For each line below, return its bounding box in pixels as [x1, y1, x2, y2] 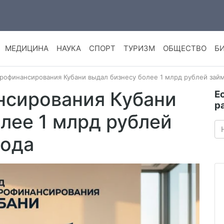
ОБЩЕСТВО [162, 43, 206, 53]
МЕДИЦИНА [4, 43, 48, 53]
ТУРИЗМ [123, 43, 155, 53]
